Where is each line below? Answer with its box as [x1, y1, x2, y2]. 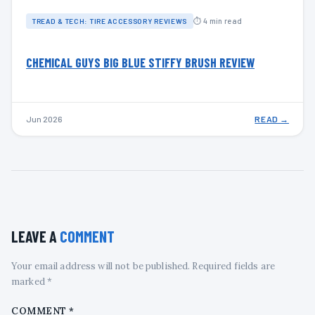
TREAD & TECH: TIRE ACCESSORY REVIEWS [32, 16, 188, 25]
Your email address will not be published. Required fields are [11, 259, 275, 272]
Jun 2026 [26, 113, 63, 124]
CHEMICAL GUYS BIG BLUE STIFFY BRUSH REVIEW [26, 54, 255, 70]
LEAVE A [11, 226, 60, 245]
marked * [11, 275, 53, 288]
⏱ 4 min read [193, 16, 243, 26]
